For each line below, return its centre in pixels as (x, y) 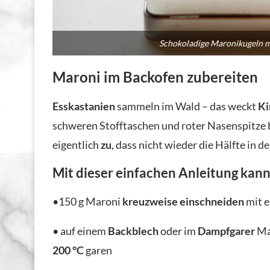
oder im (179, 231)
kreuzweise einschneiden (183, 201)
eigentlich (77, 144)
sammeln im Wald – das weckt (187, 106)
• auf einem (80, 231)
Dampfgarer (227, 231)
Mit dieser (84, 172)
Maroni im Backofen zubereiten (155, 77)
